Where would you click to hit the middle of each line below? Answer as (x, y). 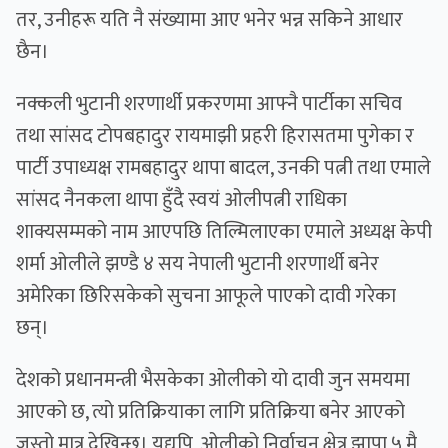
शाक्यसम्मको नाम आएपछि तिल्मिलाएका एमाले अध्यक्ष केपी (224, 232)
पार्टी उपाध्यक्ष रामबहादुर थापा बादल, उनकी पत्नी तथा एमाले (223, 168)
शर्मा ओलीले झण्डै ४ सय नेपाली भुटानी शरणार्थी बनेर (197, 264)
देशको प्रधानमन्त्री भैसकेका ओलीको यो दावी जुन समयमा (213, 380)
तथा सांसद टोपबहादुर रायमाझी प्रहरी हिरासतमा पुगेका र (215, 136)
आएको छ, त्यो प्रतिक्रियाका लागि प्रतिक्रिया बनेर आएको (210, 412)
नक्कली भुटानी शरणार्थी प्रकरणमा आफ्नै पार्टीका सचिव (209, 104)
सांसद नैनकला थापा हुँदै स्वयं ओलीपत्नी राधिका (181, 200)
